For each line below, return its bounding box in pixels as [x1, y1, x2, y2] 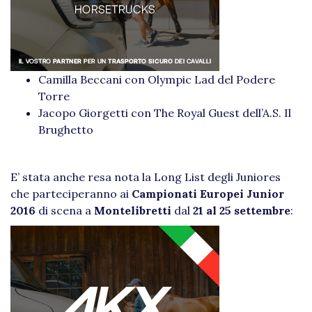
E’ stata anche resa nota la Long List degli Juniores [10, 170, 281, 184]
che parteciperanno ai [10, 187, 132, 201]
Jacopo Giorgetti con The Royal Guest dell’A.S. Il [38, 106, 291, 120]
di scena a [36, 203, 94, 217]
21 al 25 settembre [193, 203, 290, 217]
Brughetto [38, 123, 93, 136]
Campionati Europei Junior [132, 187, 284, 201]
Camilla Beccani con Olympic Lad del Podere [38, 72, 275, 86]
